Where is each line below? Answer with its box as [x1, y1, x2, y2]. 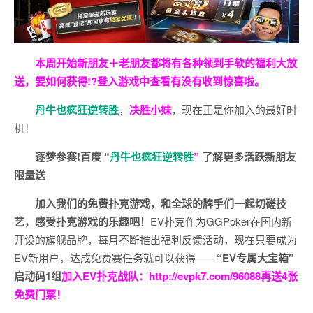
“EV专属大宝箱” [217, 249, 294, 265]
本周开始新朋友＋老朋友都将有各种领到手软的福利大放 [35, 54, 297, 71]
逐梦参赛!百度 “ [35, 148, 110, 164]
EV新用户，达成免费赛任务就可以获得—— [14, 249, 217, 265]
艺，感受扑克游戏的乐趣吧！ [14, 213, 150, 229]
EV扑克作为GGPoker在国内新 [150, 213, 292, 228]
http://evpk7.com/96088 [149, 268, 261, 284]
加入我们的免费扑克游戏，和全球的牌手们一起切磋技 [35, 195, 286, 211]
